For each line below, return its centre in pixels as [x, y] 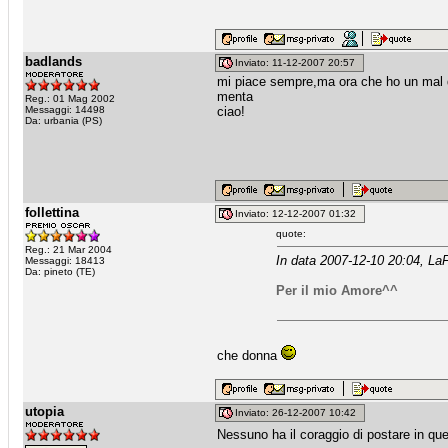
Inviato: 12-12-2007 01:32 [298, 214]
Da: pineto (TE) [60, 271]
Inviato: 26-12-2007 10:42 [298, 413]
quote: [291, 233]
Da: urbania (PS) [63, 120]
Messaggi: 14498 [65, 109]
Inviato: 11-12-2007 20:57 [298, 63]
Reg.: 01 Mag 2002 [70, 98]
